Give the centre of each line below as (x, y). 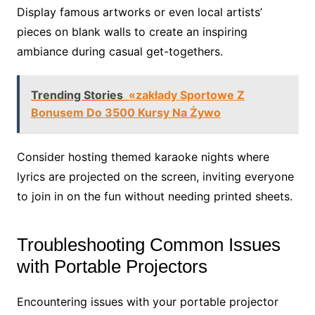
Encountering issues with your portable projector (147, 301)
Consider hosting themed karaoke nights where (143, 156)
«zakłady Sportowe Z (186, 95)
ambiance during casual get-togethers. (120, 51)
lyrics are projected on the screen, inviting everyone (155, 176)
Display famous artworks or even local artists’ (139, 12)
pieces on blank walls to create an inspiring (132, 31)
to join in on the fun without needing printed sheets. (154, 196)
